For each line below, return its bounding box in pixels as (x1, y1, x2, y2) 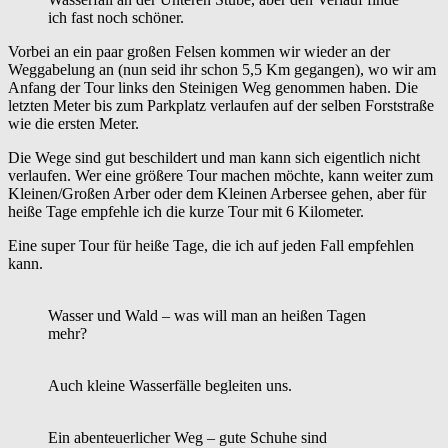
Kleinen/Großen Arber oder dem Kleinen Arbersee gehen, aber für (8, 184, 426, 202)
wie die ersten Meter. (8, 114, 139, 132)
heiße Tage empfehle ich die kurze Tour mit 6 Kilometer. (8, 202, 364, 220)
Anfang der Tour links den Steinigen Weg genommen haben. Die (8, 78, 418, 96)
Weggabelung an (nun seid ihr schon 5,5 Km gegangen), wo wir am (8, 60, 436, 78)
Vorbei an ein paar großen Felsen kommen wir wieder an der (8, 42, 390, 60)
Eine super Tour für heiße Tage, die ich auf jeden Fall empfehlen (8, 236, 414, 254)
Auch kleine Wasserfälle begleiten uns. (48, 376, 292, 394)
